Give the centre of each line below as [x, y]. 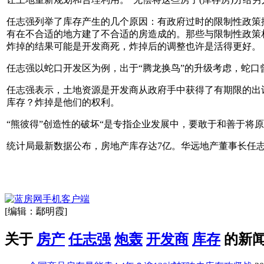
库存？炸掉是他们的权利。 [63, 102]
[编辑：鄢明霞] [36, 211]
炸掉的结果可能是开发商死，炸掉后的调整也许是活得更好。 [134, 46]
